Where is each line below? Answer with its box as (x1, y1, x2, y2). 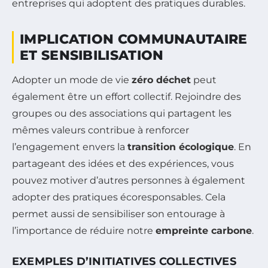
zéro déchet (132, 74, 191, 86)
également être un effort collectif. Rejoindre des (12, 90, 241, 102)
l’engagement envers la (12, 141, 127, 153)
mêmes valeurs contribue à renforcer (12, 124, 189, 136)
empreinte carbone (156, 224, 252, 236)
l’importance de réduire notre (12, 224, 156, 236)
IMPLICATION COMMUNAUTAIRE (20, 31, 248, 47)
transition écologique (127, 141, 234, 153)
